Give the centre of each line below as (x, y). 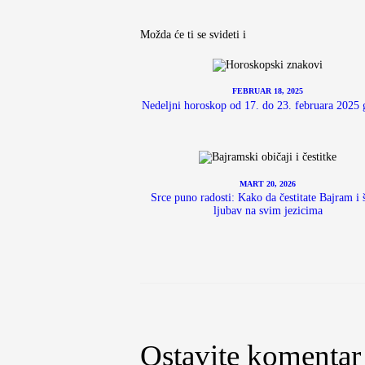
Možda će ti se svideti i (193, 34)
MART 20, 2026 (268, 183)
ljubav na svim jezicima (268, 211)
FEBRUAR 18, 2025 (268, 91)
